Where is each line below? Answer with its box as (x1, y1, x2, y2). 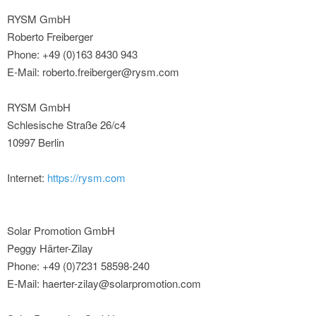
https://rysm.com (47, 170, 126, 186)
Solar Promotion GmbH (7, 223, 115, 238)
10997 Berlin (7, 135, 64, 150)
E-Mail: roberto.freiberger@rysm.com (7, 64, 179, 80)
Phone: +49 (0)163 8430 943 (7, 47, 138, 62)
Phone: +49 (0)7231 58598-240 (7, 258, 150, 274)
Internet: (7, 170, 47, 186)
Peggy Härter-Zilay (7, 241, 93, 256)
